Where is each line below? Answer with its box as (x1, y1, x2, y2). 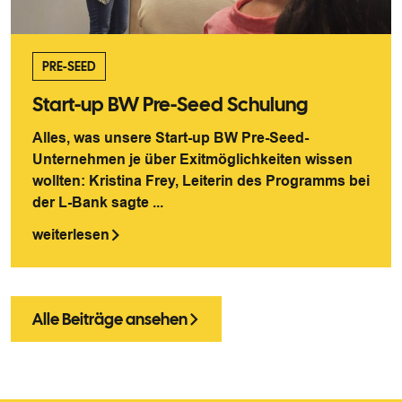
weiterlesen (32, 227, 109, 242)
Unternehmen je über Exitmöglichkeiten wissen (32, 152, 353, 167)
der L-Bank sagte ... (32, 195, 163, 210)
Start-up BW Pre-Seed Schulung (32, 92, 308, 118)
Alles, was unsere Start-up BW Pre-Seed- (32, 130, 309, 145)
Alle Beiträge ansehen (32, 309, 188, 329)
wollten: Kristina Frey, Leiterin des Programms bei (32, 173, 370, 188)
